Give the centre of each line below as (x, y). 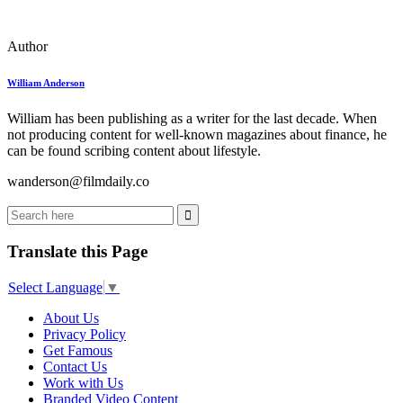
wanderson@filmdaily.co (78, 181)
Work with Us (83, 383)
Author (27, 46)
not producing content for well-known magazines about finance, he (197, 134)
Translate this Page (77, 252)
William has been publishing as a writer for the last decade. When (192, 118)
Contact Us (75, 367)
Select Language (55, 288)
